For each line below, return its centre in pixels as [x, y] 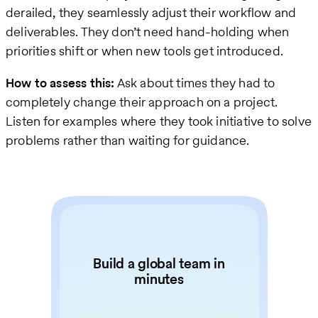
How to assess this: [60, 83]
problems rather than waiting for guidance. [128, 141]
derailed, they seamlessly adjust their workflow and [151, 13]
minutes [159, 279]
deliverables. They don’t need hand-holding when [148, 32]
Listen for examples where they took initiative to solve [159, 121]
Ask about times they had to [195, 83]
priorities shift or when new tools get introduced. [144, 51]
